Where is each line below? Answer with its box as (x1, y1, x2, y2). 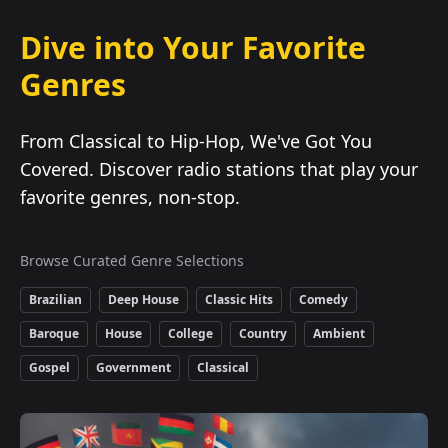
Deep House (108, 291, 179, 308)
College (168, 325, 213, 342)
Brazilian (29, 291, 82, 308)
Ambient (313, 325, 365, 342)
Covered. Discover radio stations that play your (20, 157, 418, 181)
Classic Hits (205, 291, 273, 308)
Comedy (299, 291, 348, 308)
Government (96, 359, 171, 376)
